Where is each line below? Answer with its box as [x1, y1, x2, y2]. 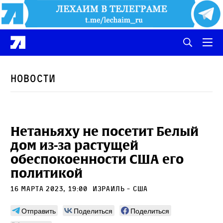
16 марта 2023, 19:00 [10, 184, 90, 193]
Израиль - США [92, 184, 148, 193]
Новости [10, 72, 56, 85]
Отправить [21, 205, 56, 216]
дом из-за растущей [10, 136, 138, 154]
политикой [10, 164, 83, 182]
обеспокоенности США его [10, 150, 184, 168]
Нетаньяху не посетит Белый [10, 122, 199, 140]
